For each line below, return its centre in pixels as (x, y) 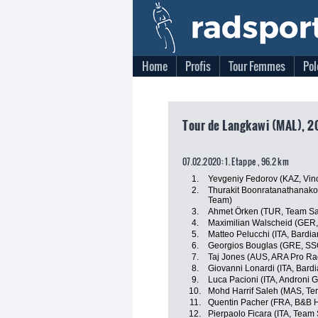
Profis (198, 66)
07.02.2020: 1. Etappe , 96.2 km (236, 161)
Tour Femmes (257, 66)
